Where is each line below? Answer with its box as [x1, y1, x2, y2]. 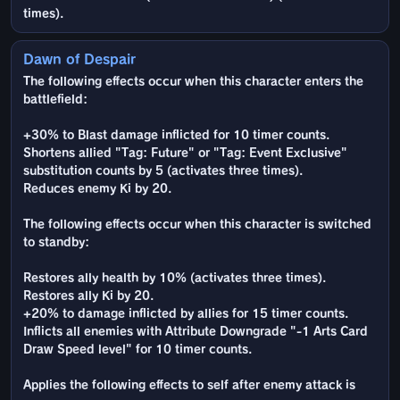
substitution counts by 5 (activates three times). [23, 165, 303, 178]
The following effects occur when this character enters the [23, 76, 363, 88]
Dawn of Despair [23, 53, 136, 67]
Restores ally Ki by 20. [23, 290, 154, 303]
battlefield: [23, 94, 87, 106]
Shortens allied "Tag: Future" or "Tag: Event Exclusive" [23, 147, 347, 160]
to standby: [23, 237, 89, 249]
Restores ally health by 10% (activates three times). [23, 272, 326, 285]
